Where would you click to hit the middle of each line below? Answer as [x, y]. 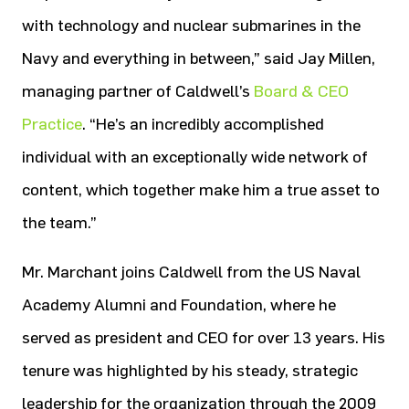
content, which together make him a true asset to [201, 190]
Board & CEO [301, 91]
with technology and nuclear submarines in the [191, 26]
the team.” [59, 223]
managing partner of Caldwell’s [138, 91]
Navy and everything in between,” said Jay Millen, [199, 58]
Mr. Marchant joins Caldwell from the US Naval [191, 272]
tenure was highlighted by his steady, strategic [190, 371]
